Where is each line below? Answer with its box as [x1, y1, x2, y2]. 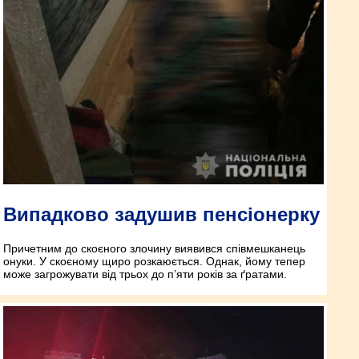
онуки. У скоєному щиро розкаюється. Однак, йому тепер [3, 255, 305, 268]
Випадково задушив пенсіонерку [3, 204, 320, 226]
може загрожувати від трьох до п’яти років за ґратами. [3, 268, 287, 281]
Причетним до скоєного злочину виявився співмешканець [3, 242, 305, 256]
